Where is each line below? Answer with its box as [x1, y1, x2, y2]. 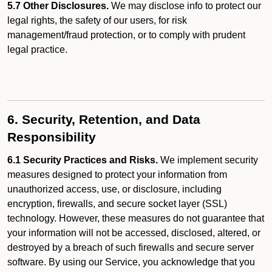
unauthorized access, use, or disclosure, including [7, 184, 222, 194]
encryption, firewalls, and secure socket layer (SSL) [7, 199, 227, 209]
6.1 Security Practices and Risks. [7, 155, 158, 165]
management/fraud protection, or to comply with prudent [7, 30, 245, 40]
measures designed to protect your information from [7, 169, 227, 180]
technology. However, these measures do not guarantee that [7, 213, 264, 223]
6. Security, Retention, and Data [7, 112, 200, 127]
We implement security [158, 155, 258, 165]
